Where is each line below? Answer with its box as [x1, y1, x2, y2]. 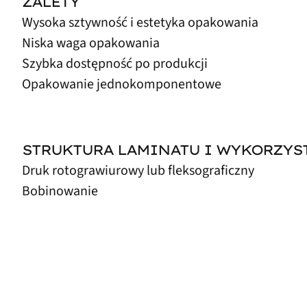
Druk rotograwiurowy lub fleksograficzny [22, 161, 254, 181]
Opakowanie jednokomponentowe [22, 75, 221, 95]
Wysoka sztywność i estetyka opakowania [22, 13, 258, 33]
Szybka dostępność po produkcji [22, 54, 208, 74]
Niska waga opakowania [22, 34, 160, 53]
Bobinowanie [22, 182, 98, 201]
